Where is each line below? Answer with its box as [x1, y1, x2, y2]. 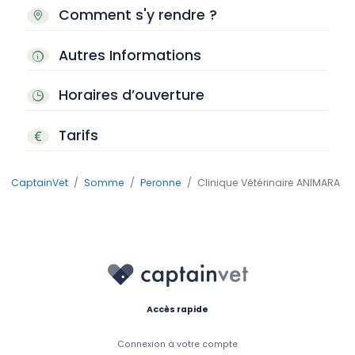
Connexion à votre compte [117, 338, 238, 350]
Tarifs [54, 125, 98, 145]
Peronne [140, 176, 181, 190]
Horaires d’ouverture [54, 86, 204, 105]
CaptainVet [11, 176, 68, 190]
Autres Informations [54, 45, 201, 65]
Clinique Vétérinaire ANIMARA [197, 176, 340, 190]
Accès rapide [147, 303, 208, 315]
